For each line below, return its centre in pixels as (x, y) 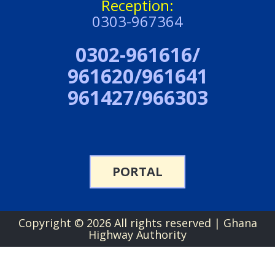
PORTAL (137, 171)
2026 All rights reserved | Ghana (172, 223)
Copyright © (52, 223)
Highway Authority (137, 234)
